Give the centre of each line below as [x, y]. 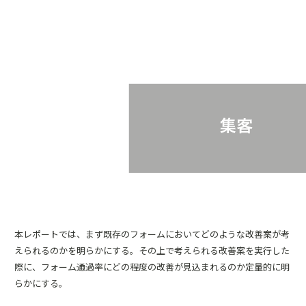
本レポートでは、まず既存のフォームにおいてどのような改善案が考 [152, 234]
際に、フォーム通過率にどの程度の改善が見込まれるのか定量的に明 [152, 267]
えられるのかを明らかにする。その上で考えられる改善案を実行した [152, 250]
